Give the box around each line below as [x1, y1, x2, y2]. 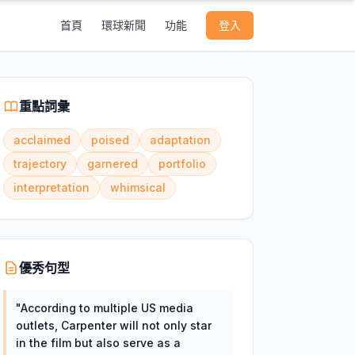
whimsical [109, 181, 166, 194]
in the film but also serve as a [15, 336, 181, 349]
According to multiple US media [20, 301, 193, 315]
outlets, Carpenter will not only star [15, 319, 212, 332]
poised [90, 133, 129, 147]
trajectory [13, 157, 67, 170]
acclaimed [13, 133, 71, 147]
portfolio [158, 157, 206, 170]
